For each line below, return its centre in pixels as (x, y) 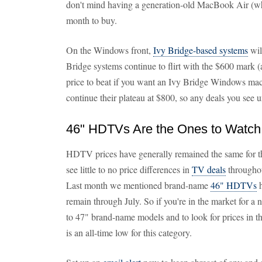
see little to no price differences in (129, 169)
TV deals (209, 169)
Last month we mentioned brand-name (138, 185)
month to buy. (92, 20)
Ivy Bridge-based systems (201, 50)
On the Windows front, (110, 50)
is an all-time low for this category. (129, 232)
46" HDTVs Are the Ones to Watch (163, 129)
